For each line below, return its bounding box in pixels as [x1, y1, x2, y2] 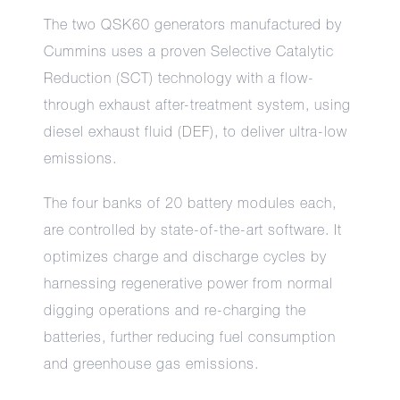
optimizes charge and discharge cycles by [44, 250, 328, 265]
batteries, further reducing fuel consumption [44, 330, 337, 346]
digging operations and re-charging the [44, 304, 307, 319]
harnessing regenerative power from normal [44, 277, 334, 292]
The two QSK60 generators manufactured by [44, 18, 343, 33]
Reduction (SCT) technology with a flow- [44, 71, 315, 87]
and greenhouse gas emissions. [44, 357, 260, 372]
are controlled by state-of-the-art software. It [44, 223, 343, 238]
